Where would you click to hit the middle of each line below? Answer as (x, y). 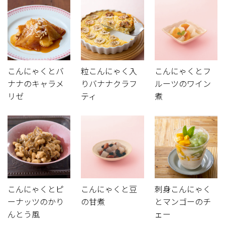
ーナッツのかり (36, 202)
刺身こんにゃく (183, 190)
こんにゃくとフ (183, 71)
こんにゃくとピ (36, 190)
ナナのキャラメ (36, 84)
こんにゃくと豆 (109, 190)
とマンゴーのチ (183, 202)
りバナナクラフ (109, 84)
